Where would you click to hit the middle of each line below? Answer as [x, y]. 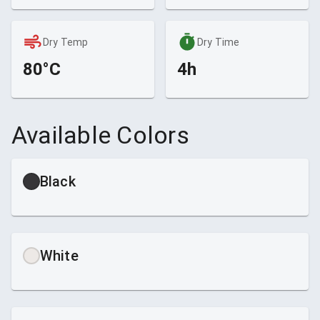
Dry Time [219, 42]
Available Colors [100, 135]
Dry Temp [66, 42]
